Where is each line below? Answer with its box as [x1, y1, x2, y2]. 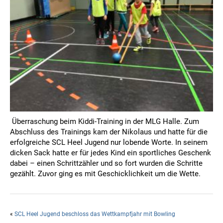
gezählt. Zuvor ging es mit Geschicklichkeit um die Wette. [10, 169, 201, 178]
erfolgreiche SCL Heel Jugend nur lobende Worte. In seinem [10, 138, 208, 147]
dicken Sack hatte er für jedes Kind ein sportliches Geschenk [10, 148, 211, 157]
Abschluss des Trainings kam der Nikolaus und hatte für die [10, 127, 208, 136]
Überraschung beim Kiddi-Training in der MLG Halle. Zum [12, 117, 199, 126]
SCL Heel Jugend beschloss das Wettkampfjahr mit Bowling [14, 210, 175, 218]
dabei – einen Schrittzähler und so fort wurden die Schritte [10, 159, 203, 168]
